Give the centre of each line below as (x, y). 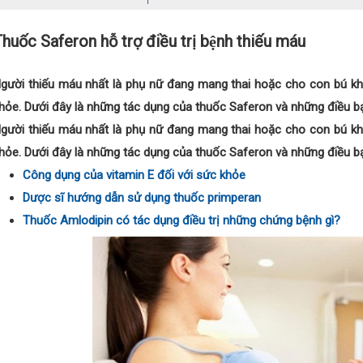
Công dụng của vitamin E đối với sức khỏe (135, 175)
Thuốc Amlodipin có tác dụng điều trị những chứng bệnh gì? (182, 220)
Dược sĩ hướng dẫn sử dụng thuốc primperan (142, 197)
